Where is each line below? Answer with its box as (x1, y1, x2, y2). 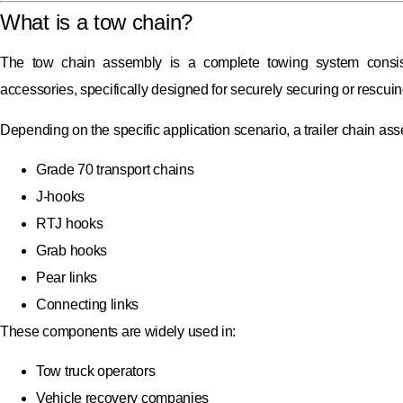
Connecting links (36, 296, 139, 312)
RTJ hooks (36, 215, 103, 231)
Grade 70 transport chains (36, 161, 194, 177)
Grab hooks (36, 242, 107, 258)
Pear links (36, 269, 97, 285)
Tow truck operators (36, 363, 156, 380)
